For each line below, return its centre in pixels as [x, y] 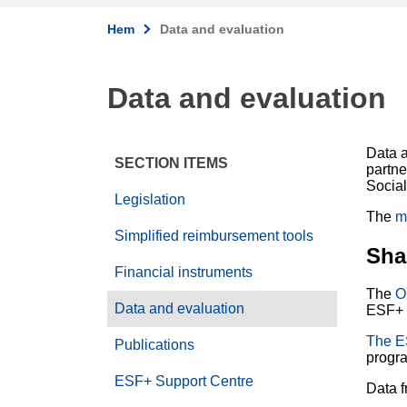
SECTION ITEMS [171, 163]
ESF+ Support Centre [184, 381]
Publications [154, 345]
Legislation [150, 199]
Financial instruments [184, 272]
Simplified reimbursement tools [214, 236]
